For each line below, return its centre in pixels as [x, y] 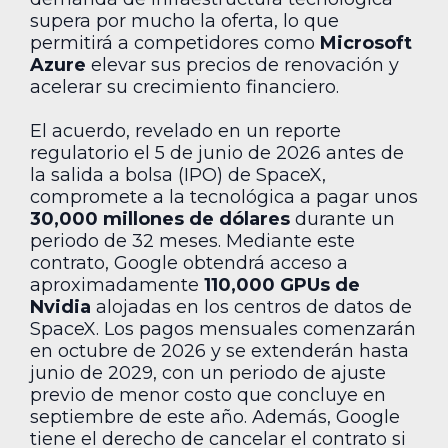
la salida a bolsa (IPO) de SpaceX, [178, 175]
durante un [342, 219]
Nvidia [60, 307]
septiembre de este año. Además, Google [215, 417]
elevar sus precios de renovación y [242, 65]
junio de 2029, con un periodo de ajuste [208, 373]
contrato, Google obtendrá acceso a [189, 263]
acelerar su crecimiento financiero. [184, 87]
